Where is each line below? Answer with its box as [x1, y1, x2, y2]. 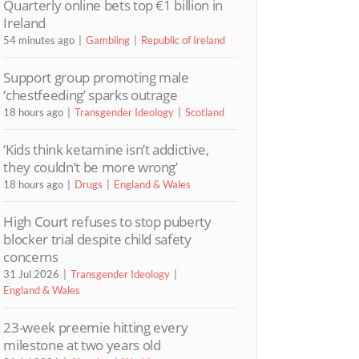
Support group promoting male [3, 67, 189, 87]
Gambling [86, 33, 131, 46]
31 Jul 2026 [3, 268, 60, 281]
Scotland [185, 105, 225, 119]
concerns [3, 248, 58, 267]
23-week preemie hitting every [3, 318, 188, 337]
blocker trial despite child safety [3, 230, 192, 249]
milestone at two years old [3, 336, 161, 355]
